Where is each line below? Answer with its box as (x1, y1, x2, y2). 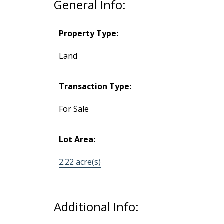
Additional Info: (53, 198, 139, 215)
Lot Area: (58, 133, 95, 145)
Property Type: (58, 27, 118, 39)
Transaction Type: (58, 80, 131, 92)
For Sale (58, 103, 89, 114)
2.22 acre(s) (58, 156, 101, 167)
